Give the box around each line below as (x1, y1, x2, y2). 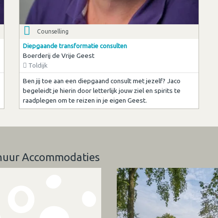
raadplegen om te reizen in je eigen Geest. (22, 96, 147, 105)
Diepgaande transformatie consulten (22, 42, 127, 49)
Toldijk (26, 61, 48, 69)
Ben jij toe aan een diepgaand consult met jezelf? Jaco (22, 77, 181, 85)
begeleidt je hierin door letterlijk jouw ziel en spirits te (22, 87, 181, 95)
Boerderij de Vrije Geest (22, 51, 94, 59)
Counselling (37, 28, 69, 35)
